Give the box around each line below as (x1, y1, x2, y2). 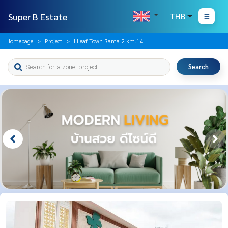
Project (45, 37, 62, 45)
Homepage (6, 37, 33, 45)
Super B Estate (8, 10, 67, 22)
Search (188, 62, 209, 71)
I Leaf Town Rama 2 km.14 (74, 37, 144, 45)
